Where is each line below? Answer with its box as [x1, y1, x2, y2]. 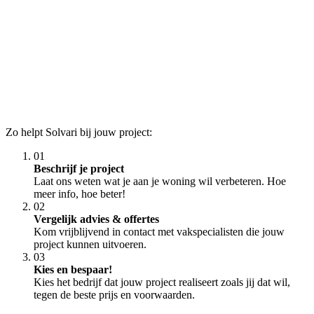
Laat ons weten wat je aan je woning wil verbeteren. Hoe [34, 175, 286, 187]
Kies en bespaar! [34, 264, 112, 275]
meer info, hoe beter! [34, 188, 125, 200]
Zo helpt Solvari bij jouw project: [6, 126, 152, 138]
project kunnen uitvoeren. [34, 238, 146, 250]
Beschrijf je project [34, 163, 124, 175]
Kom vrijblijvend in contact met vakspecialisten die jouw [34, 226, 285, 238]
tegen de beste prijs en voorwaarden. [34, 289, 195, 301]
